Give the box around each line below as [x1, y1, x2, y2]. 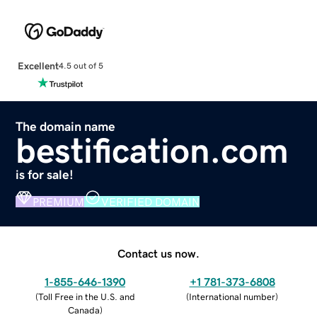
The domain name [16, 120, 116, 133]
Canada [67, 305, 100, 315]
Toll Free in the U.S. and [38, 292, 135, 301]
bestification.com [16, 132, 289, 168]
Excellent [17, 60, 59, 71]
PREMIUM [33, 195, 85, 207]
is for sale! [16, 168, 74, 181]
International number [189, 292, 275, 301]
